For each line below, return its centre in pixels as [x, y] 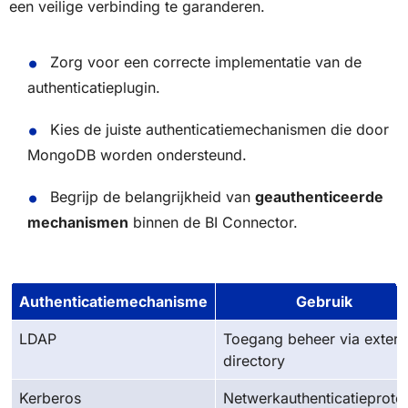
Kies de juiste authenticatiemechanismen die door [219, 130]
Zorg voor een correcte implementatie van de [205, 62]
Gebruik [324, 302]
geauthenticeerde [319, 197]
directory [254, 361]
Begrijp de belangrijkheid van [152, 197]
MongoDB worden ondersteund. [137, 155]
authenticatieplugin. [94, 88]
